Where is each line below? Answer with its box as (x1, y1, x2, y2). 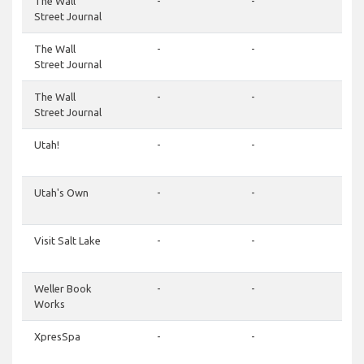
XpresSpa (34, 331, 80, 343)
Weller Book (34, 283, 92, 295)
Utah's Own (34, 187, 89, 199)
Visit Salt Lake (34, 235, 101, 247)
